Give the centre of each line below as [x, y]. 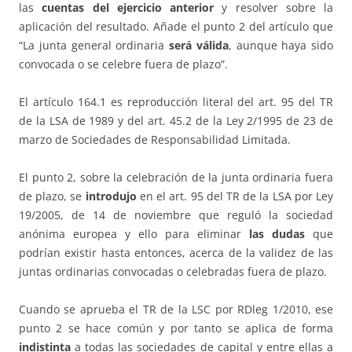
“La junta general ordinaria [94, 46]
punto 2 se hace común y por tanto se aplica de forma [176, 328]
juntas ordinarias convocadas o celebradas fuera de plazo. [173, 272]
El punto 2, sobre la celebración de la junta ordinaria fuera [176, 178]
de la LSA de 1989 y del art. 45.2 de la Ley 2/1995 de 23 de [176, 121]
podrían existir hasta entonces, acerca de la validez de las [176, 253]
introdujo [112, 196]
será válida [199, 46]
